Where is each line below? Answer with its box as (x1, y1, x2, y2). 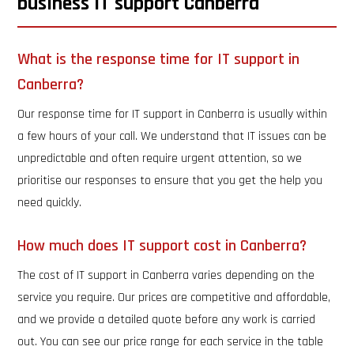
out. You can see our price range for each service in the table (17, 333, 324, 350)
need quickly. (17, 194, 82, 211)
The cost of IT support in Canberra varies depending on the (17, 267, 315, 284)
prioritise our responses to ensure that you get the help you (17, 172, 323, 189)
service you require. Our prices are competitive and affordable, (17, 289, 331, 306)
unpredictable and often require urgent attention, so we (17, 150, 303, 167)
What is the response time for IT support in (17, 49, 300, 70)
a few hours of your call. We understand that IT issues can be (17, 128, 327, 145)
